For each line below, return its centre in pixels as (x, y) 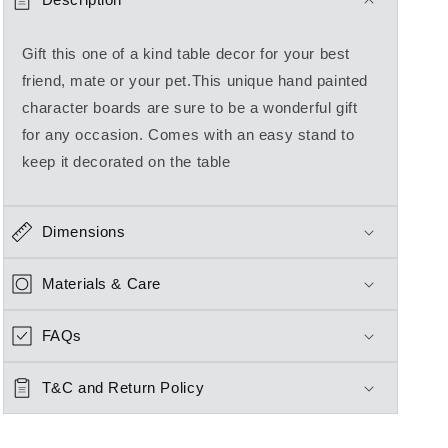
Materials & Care (101, 284)
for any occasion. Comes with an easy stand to (188, 135)
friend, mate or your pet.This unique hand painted (194, 81)
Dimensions (83, 232)
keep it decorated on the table (126, 162)
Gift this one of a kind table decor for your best (185, 54)
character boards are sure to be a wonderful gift (189, 108)
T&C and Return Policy (123, 388)
